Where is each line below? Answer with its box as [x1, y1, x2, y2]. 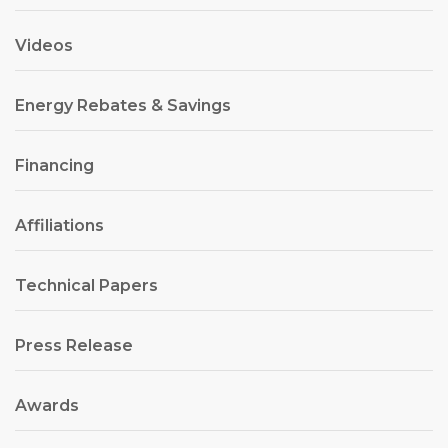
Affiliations [15, 216, 104, 236]
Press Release [15, 336, 133, 356]
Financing [15, 156, 94, 176]
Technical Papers [15, 276, 158, 296]
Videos [15, 36, 73, 56]
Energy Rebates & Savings [15, 96, 231, 116]
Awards [15, 396, 79, 416]
